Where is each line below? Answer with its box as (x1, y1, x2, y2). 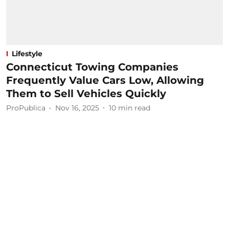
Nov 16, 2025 (55, 103, 99, 112)
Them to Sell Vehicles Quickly (6, 87, 166, 100)
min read (118, 103, 150, 112)
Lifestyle (12, 49, 42, 58)
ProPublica (6, 103, 45, 112)
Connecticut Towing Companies (6, 60, 178, 73)
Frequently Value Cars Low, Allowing (6, 74, 204, 86)
